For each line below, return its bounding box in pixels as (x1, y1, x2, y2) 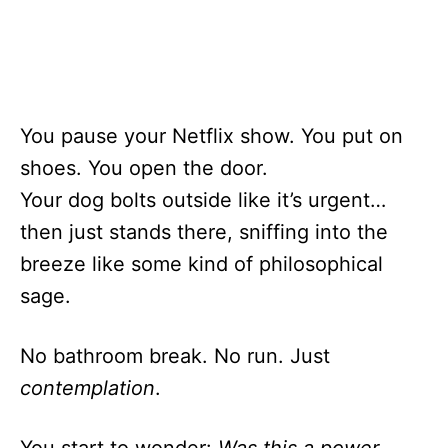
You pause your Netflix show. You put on (20, 124, 403, 149)
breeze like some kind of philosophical (20, 252, 383, 277)
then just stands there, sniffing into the (20, 220, 388, 245)
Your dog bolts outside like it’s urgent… (20, 188, 386, 213)
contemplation (20, 376, 155, 401)
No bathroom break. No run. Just (20, 344, 330, 369)
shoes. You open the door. (20, 156, 268, 181)
